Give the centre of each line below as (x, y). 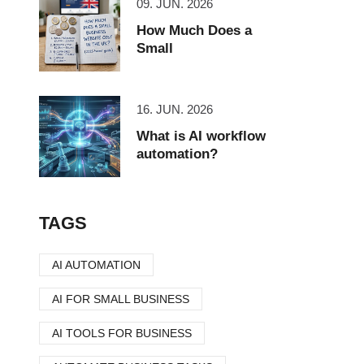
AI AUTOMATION (96, 265)
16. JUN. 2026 (175, 109)
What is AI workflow (201, 136)
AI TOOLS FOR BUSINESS (122, 333)
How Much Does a (194, 30)
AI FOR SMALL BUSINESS (121, 299)
